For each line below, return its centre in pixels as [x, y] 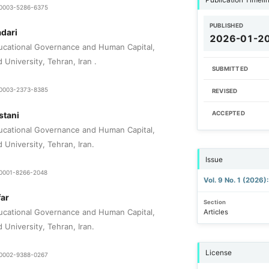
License [218, 253]
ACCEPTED [228, 113]
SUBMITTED [230, 69]
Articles [216, 212]
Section [214, 202]
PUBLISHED [226, 26]
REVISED [225, 91]
